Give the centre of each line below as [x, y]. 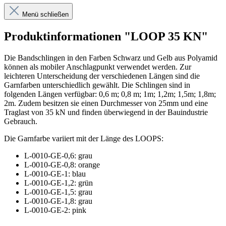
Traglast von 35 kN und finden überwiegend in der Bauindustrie [106, 112]
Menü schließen [45, 14]
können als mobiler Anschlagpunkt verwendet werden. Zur [98, 67]
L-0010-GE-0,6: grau [58, 155]
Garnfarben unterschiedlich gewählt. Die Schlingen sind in [97, 85]
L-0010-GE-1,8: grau [58, 201]
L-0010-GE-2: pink [55, 210]
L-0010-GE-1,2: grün [59, 183]
